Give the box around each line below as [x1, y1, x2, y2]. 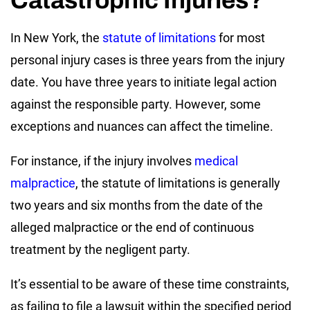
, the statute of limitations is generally [75, 175, 280, 190]
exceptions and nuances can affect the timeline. [10, 118, 273, 134]
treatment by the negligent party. [10, 241, 190, 257]
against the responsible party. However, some [10, 96, 261, 111]
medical [194, 153, 238, 168]
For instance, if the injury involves [10, 153, 194, 168]
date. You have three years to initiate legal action [10, 74, 277, 89]
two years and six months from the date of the [10, 197, 263, 212]
